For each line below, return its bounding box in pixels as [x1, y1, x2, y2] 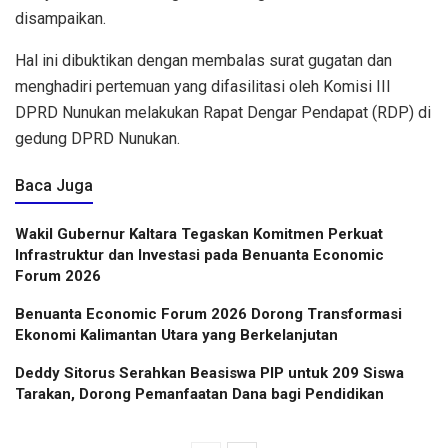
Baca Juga [15, 175, 93, 195]
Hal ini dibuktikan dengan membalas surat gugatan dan [15, 50, 392, 70]
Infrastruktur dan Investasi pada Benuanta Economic [15, 245, 384, 264]
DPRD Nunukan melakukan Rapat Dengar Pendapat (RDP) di [15, 102, 431, 122]
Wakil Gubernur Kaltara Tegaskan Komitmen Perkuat [15, 224, 383, 243]
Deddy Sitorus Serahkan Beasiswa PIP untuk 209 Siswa [15, 363, 404, 382]
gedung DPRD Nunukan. [15, 128, 180, 148]
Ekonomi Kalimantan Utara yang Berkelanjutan [15, 325, 338, 344]
